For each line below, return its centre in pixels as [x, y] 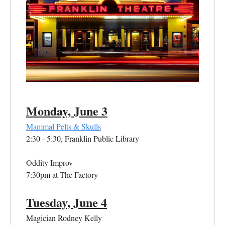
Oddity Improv [49, 162]
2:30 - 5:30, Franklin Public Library [83, 138]
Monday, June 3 [67, 110]
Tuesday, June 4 [67, 202]
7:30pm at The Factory [62, 174]
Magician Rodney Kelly [64, 217]
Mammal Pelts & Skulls [64, 126]
